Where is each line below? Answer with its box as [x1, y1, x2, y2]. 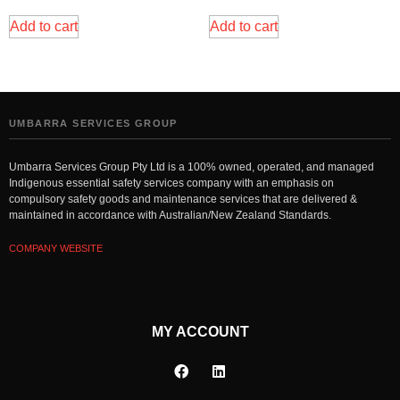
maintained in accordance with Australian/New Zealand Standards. [9, 208, 331, 221]
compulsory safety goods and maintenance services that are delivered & [9, 192, 357, 205]
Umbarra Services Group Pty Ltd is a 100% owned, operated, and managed [9, 160, 374, 173]
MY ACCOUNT [151, 324, 249, 340]
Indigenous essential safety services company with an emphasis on [9, 176, 334, 189]
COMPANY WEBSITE [9, 242, 103, 254]
